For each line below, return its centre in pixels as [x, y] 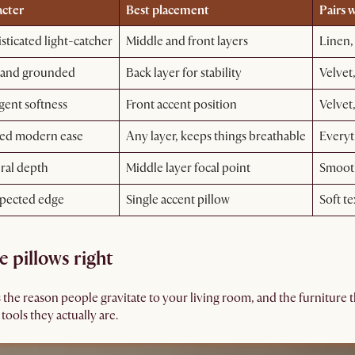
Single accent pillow [177, 200]
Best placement [167, 10]
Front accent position [181, 105]
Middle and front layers [187, 41]
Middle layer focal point [188, 168]
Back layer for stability [183, 73]
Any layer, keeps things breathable [216, 136]
